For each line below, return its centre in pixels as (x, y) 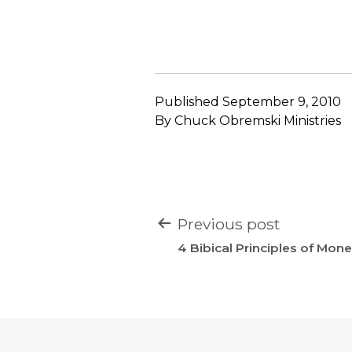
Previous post (229, 224)
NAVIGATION (230, 250)
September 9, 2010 (282, 101)
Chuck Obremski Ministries (258, 120)
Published (189, 101)
